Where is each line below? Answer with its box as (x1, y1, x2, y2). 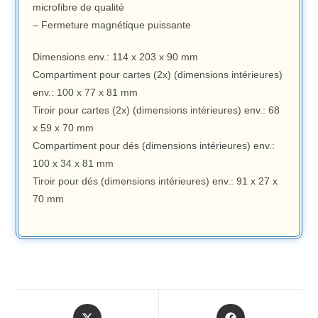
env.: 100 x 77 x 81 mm (33, 86, 138, 98)
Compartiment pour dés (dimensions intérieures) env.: (33, 139, 275, 151)
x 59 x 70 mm (33, 121, 94, 133)
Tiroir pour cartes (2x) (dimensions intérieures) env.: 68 (33, 104, 280, 116)
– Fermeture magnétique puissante (33, 18, 192, 31)
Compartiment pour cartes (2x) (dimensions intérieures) (33, 68, 283, 80)
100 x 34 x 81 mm (33, 157, 114, 169)
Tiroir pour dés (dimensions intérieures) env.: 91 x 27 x (33, 175, 278, 187)
